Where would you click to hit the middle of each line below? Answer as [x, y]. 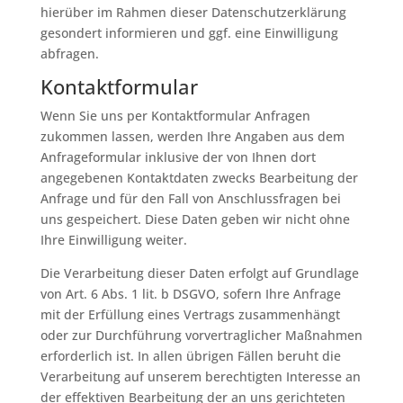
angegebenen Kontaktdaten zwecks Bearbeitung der [199, 178]
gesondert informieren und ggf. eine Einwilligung [189, 33]
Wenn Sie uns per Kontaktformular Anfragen [175, 116]
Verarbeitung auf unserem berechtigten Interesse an [200, 376]
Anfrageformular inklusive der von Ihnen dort [178, 157]
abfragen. [69, 54]
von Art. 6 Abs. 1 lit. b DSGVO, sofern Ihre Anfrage [190, 294]
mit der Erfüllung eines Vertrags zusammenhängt [190, 314]
